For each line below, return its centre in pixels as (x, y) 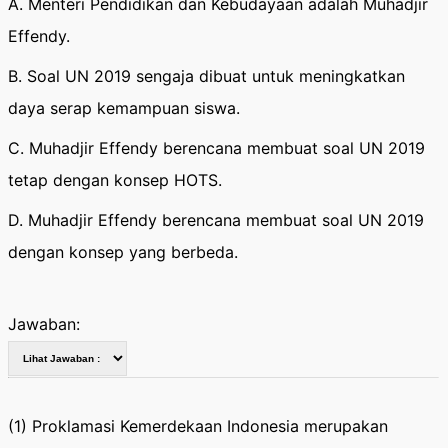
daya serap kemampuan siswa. (124, 108)
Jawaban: (44, 324)
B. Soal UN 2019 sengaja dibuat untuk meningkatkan (206, 76)
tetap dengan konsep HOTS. (115, 180)
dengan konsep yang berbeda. (123, 252)
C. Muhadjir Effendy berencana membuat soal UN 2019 (216, 148)
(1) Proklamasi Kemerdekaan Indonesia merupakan (198, 426)
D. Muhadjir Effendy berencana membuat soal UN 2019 (216, 220)
